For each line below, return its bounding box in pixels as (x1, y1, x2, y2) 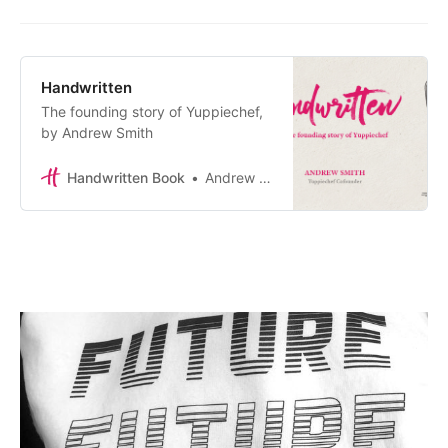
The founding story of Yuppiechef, (41, 102, 263, 120)
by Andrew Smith (41, 123, 153, 141)
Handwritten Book (67, 168, 185, 186)
